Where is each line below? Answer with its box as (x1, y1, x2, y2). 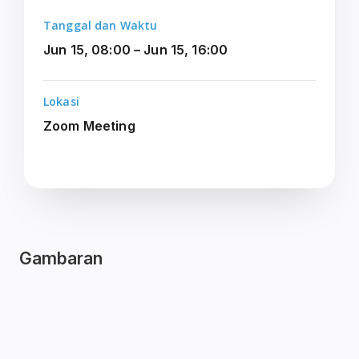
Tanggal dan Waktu (43, 18, 158, 34)
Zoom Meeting (43, 118, 135, 135)
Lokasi (43, 94, 79, 110)
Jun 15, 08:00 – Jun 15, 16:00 (43, 42, 228, 58)
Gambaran (19, 248, 103, 269)
